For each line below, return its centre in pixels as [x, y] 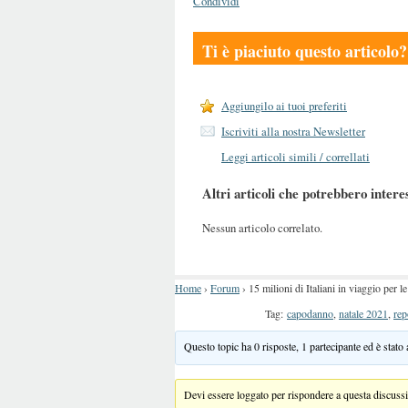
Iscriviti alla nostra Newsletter [293, 131]
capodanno [310, 313]
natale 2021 [363, 313]
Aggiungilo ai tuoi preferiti [284, 106]
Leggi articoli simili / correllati [296, 157]
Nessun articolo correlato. [262, 227]
